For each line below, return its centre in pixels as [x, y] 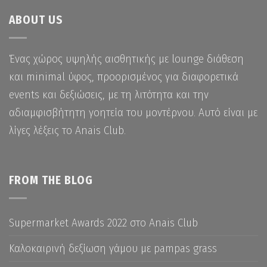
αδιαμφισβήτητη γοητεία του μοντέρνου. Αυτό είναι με [133, 113]
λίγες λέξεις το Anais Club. [67, 131]
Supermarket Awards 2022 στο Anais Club [103, 222]
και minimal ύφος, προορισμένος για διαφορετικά [124, 77]
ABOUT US [36, 20]
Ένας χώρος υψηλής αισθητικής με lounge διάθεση [126, 59]
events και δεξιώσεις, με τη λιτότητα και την [109, 95]
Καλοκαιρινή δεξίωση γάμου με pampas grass [113, 248]
